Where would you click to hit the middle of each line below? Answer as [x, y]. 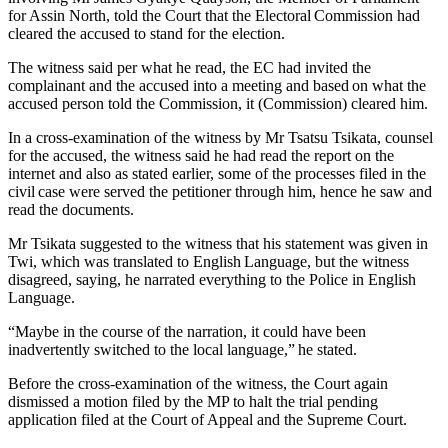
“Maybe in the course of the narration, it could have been [187, 331]
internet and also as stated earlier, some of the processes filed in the [217, 173]
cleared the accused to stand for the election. [146, 33]
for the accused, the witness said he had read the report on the [201, 155]
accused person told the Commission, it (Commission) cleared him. [218, 103]
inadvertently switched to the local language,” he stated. [186, 349]
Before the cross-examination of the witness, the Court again [198, 383]
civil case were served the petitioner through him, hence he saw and [220, 191]
